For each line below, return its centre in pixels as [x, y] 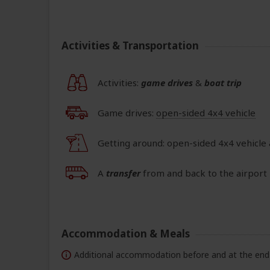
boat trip [223, 83]
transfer [123, 173]
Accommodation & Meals [126, 234]
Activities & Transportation [130, 46]
